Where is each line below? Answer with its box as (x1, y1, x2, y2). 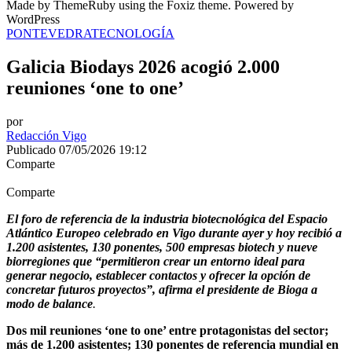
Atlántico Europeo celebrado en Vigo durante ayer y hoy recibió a (6, 225, 342, 240)
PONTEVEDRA (6, 26, 91, 40)
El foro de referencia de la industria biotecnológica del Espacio (6, 211, 328, 225)
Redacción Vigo (6, 128, 86, 142)
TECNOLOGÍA (91, 26, 174, 40)
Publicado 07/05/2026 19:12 (6, 142, 147, 156)
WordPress (6, 12, 60, 26)
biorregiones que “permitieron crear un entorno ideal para (6, 254, 305, 268)
